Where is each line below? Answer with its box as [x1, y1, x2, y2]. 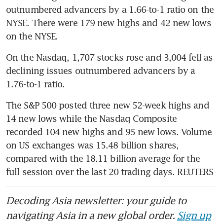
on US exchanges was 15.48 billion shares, [6, 139, 179, 150]
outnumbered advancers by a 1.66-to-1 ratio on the [6, 3, 214, 15]
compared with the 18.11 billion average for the [6, 152, 200, 164]
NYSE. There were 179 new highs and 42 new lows [6, 17, 211, 28]
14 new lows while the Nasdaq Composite [6, 112, 177, 124]
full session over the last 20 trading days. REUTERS [6, 166, 214, 177]
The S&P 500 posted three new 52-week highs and [6, 99, 209, 110]
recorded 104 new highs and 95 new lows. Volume [6, 126, 212, 137]
